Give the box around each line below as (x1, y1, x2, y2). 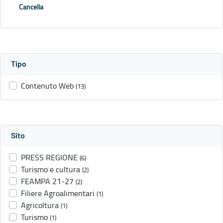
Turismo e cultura (21, 164, 80, 175)
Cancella (19, 2, 43, 12)
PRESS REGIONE (21, 152, 78, 163)
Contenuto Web (21, 80, 74, 92)
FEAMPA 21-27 (21, 176, 74, 187)
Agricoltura (21, 200, 59, 211)
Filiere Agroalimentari (21, 188, 95, 199)
